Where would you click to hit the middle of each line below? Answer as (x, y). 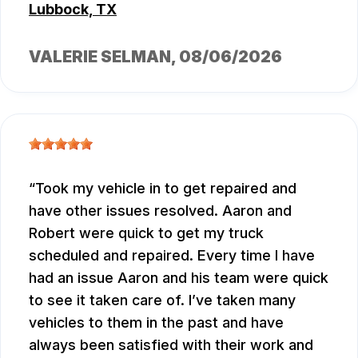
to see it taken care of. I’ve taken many (162, 300)
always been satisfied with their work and (171, 345)
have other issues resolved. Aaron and (160, 211)
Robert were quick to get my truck (146, 233)
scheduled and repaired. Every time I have (172, 256)
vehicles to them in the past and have (156, 323)
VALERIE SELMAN (100, 57)
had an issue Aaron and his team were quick (179, 278)
